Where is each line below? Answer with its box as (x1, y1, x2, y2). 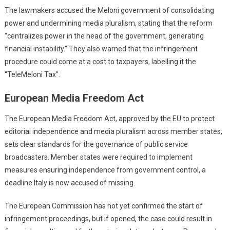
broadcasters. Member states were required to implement (4, 153, 193, 162)
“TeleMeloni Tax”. (4, 70, 60, 79)
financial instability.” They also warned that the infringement (4, 45, 198, 53)
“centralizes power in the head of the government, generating (4, 32, 204, 41)
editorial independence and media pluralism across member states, (4, 127, 222, 136)
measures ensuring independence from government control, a (4, 166, 206, 175)
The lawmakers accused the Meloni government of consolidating (4, 6, 214, 15)
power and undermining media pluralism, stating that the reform (4, 19, 213, 28)
